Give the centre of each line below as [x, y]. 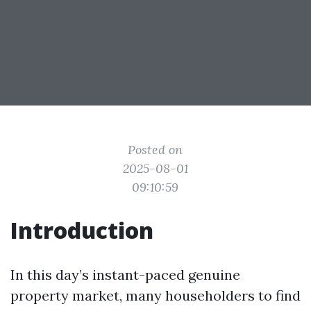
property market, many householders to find [155, 295]
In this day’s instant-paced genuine [125, 275]
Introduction [82, 230]
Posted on [155, 150]
